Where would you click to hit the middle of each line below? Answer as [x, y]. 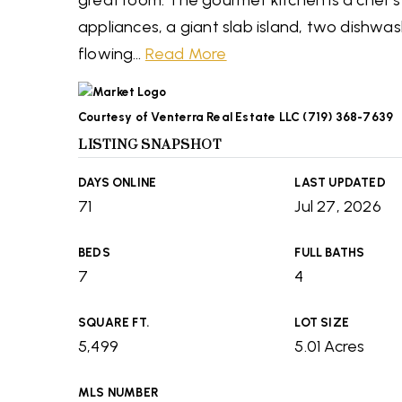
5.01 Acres [330, 346]
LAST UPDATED [340, 182]
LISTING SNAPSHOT [150, 145]
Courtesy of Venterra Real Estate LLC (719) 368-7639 [236, 117]
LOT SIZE [322, 322]
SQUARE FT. [114, 322]
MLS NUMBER [118, 392]
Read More [186, 54]
